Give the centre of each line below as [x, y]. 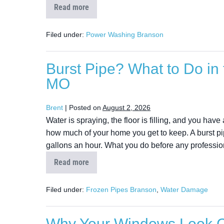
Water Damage [184, 189]
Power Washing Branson [125, 34]
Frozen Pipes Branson [121, 189]
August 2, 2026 [126, 107]
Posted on [85, 107]
